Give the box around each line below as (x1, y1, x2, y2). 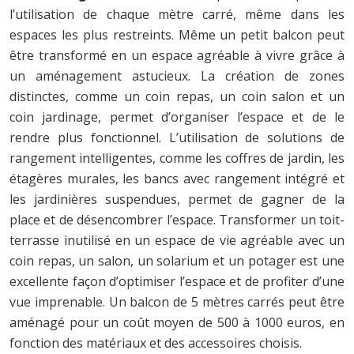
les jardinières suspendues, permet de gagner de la (9, 190, 345, 208)
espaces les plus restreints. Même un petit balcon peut (9, 25, 345, 43)
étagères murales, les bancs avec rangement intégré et (9, 169, 345, 187)
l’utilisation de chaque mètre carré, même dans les (9, 5, 345, 23)
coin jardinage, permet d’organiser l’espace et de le (9, 107, 345, 126)
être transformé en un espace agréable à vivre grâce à (9, 46, 345, 64)
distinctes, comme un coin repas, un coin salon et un (9, 87, 345, 105)
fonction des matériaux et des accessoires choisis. (9, 333, 302, 352)
